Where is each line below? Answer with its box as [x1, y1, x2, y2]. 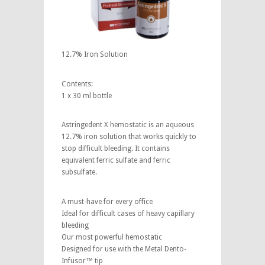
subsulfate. [62, 168, 97, 177]
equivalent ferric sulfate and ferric [62, 156, 170, 165]
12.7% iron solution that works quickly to [62, 132, 196, 141]
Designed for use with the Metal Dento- [62, 244, 186, 253]
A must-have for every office [62, 197, 153, 206]
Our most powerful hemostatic [62, 232, 162, 241]
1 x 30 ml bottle [62, 91, 112, 100]
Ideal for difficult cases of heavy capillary [62, 209, 195, 218]
